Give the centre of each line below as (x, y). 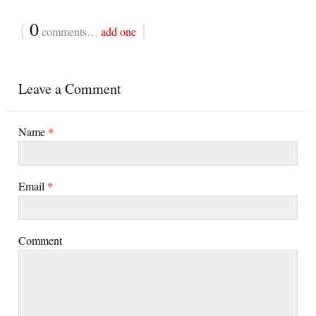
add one (119, 31)
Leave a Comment (70, 88)
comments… (70, 31)
